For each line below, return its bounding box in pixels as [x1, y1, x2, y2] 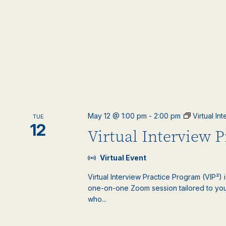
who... [88, 195, 107, 203]
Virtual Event [100, 153, 147, 162]
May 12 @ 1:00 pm [88, 111, 147, 120]
